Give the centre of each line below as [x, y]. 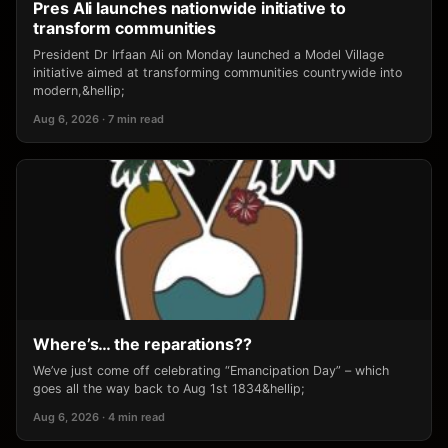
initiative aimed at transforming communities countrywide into [217, 72]
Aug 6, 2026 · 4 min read [99, 417]
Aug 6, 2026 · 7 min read [98, 119]
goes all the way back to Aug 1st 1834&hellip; [169, 388]
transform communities [125, 28]
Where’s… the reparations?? [142, 344]
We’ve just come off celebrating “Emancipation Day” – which [211, 370]
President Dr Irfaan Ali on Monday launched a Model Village [208, 54]
